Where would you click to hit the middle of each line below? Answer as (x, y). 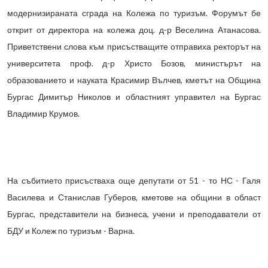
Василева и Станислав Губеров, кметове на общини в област (134, 197)
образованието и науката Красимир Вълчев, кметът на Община (134, 80)
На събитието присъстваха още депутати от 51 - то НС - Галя (134, 181)
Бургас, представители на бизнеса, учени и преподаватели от (134, 214)
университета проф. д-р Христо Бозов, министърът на (134, 63)
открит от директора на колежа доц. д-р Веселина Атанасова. (134, 30)
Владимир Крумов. (43, 114)
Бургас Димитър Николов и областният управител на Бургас (134, 97)
